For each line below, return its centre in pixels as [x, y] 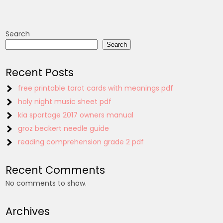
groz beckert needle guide [64, 129]
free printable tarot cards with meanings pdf [96, 88]
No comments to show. [46, 183]
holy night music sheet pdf [65, 102]
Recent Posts [40, 73]
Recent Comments [56, 170]
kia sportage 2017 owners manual [76, 115]
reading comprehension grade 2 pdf [81, 142]
